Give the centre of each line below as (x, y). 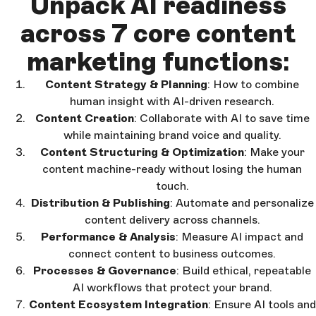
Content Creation (84, 118)
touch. (172, 186)
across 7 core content (158, 33)
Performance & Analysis (108, 236)
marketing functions (154, 61)
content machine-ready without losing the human (172, 169)
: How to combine (253, 84)
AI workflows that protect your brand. (172, 287)
